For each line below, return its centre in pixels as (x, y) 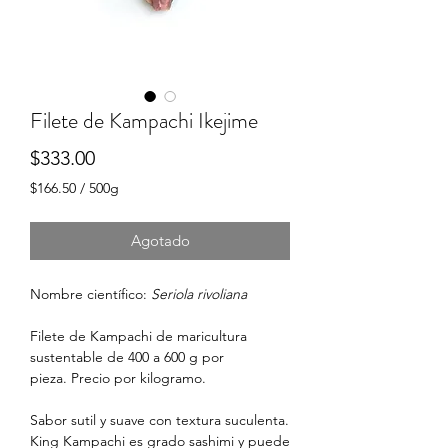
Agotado (160, 240)
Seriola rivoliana (199, 293)
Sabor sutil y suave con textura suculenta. (159, 419)
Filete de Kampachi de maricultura (138, 335)
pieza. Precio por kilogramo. (118, 377)
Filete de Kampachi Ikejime (144, 120)
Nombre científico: (90, 293)
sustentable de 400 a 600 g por (127, 356)
